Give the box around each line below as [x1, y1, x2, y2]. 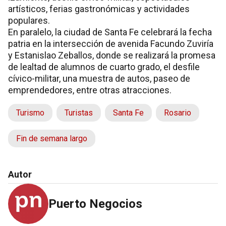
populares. [8, 15, 50, 26]
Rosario [164, 108, 191, 118]
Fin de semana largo [16, 134, 87, 144]
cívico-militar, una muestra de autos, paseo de [8, 73, 190, 84]
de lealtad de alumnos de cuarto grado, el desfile [8, 62, 200, 73]
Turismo [16, 108, 44, 118]
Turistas [65, 108, 93, 118]
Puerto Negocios [48, 197, 142, 211]
